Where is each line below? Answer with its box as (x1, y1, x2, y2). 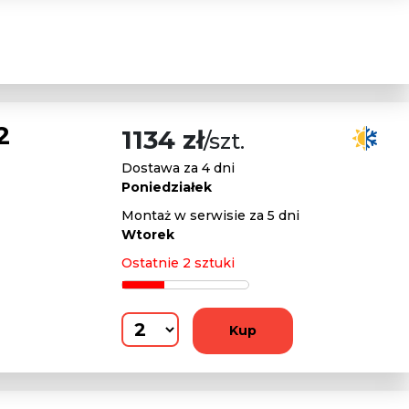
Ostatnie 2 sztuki (121, 255, 235, 271)
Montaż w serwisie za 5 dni (121, 207, 299, 224)
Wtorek (121, 226, 174, 243)
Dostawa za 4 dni (121, 160, 235, 176)
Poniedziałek (121, 179, 212, 195)
